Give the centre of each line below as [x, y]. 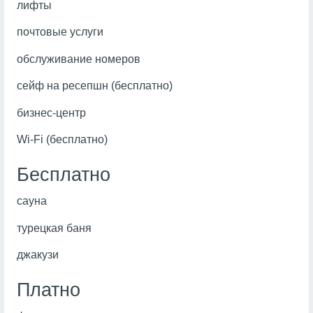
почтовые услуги [60, 32]
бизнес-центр [51, 112]
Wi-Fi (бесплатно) [62, 140]
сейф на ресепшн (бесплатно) [94, 86]
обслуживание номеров [78, 59]
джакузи [37, 255]
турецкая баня [54, 228]
